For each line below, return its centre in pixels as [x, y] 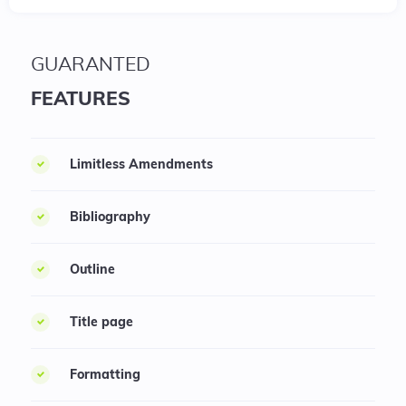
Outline [92, 270]
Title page [101, 322]
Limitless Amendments [141, 164]
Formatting [105, 375]
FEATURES [81, 98]
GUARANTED [91, 65]
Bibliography [110, 217]
